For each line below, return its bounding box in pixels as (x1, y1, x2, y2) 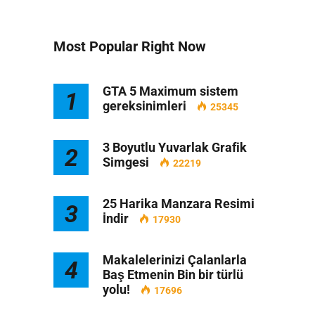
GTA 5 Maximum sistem (103, 84, 238, 98)
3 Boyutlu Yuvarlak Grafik (103, 140, 247, 155)
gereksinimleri (103, 98, 186, 113)
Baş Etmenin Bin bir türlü (103, 267, 243, 282)
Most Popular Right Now (53, 38, 206, 55)
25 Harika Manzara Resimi (103, 196, 255, 211)
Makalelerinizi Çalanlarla (103, 252, 247, 267)
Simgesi (103, 155, 149, 169)
